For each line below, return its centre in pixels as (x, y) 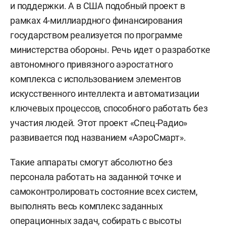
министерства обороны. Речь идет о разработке (110, 50)
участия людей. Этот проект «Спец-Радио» (99, 123)
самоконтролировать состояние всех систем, (104, 191)
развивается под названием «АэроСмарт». (98, 137)
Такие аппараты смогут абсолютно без (91, 162)
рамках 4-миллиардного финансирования (96, 20)
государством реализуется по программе (96, 35)
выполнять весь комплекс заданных (87, 206)
